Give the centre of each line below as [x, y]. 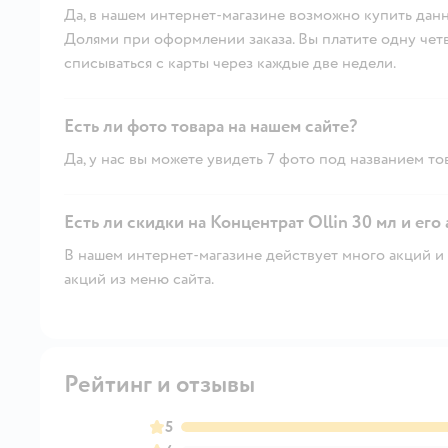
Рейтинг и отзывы [159, 384]
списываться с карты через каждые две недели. [230, 62]
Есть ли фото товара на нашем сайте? [210, 126]
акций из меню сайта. [139, 278]
